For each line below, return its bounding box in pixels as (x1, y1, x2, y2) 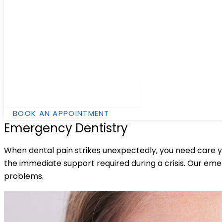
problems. (4, 170, 44, 182)
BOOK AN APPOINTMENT (13, 108, 110, 119)
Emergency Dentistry (4, 120, 128, 137)
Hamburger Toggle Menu (19, 90, 116, 102)
